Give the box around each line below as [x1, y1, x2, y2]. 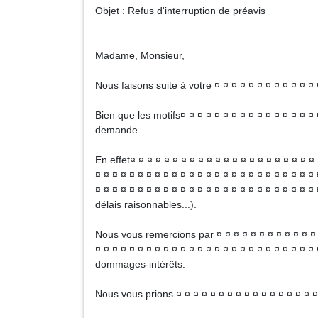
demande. [95, 124, 141, 136]
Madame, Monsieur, [95, 50, 185, 61]
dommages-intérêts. [95, 258, 185, 270]
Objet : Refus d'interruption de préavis [95, 5, 265, 16]
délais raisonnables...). [95, 199, 197, 210]
